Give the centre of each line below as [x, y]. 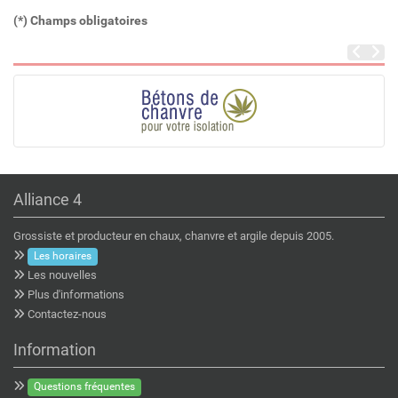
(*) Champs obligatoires [80, 21]
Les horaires [63, 256]
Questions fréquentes [85, 387]
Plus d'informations [76, 295]
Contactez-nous [67, 314]
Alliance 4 [48, 200]
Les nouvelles [62, 275]
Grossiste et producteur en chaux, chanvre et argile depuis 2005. [174, 236]
